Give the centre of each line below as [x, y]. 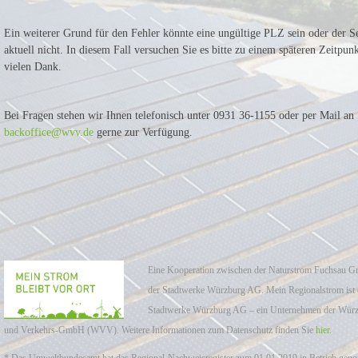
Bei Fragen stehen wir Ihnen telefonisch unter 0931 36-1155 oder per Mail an [179, 115]
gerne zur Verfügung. [143, 132]
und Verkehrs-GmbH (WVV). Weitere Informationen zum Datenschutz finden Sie [160, 330]
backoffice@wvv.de [49, 132]
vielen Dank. [33, 67]
